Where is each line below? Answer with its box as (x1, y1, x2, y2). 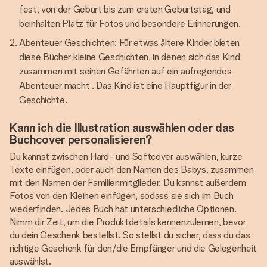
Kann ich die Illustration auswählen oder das (10, 120, 234, 135)
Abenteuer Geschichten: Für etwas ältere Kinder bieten (19, 37, 240, 48)
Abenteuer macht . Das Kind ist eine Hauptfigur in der (19, 80, 232, 91)
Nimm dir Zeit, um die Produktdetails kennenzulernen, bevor (10, 216, 246, 228)
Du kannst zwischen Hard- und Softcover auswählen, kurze (10, 151, 243, 162)
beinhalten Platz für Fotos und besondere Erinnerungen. (19, 18, 241, 29)
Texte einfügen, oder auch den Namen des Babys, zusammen (10, 164, 254, 175)
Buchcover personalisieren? (10, 132, 153, 147)
